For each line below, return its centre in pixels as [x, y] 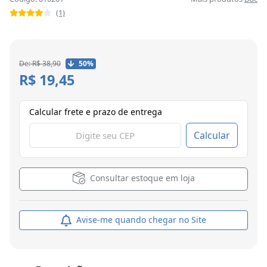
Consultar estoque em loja [142, 178]
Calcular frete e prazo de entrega [96, 112]
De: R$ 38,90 [40, 64]
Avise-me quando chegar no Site [140, 220]
